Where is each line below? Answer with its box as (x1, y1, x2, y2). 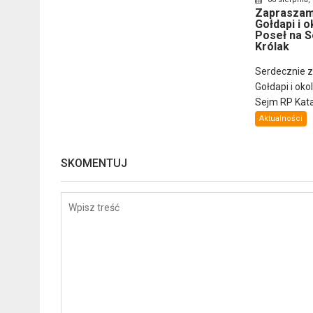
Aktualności (259, 114, 303, 124)
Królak (254, 40, 289, 54)
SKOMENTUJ (61, 156, 127, 170)
